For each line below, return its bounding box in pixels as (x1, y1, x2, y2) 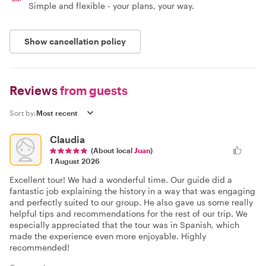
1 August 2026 (50, 156, 100, 165)
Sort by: (9, 108, 36, 117)
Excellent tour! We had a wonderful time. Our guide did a (9, 174, 232, 185)
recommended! (9, 242, 69, 252)
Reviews (9, 83, 58, 97)
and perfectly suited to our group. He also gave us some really (9, 197, 253, 207)
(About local (91, 145, 134, 154)
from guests (58, 83, 128, 97)
